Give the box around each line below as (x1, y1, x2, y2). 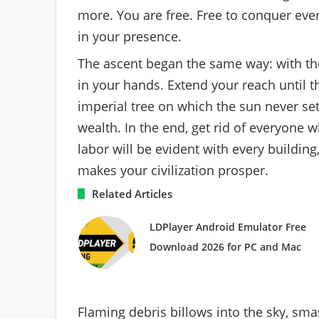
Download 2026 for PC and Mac (149, 239, 301, 253)
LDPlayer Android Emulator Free (149, 219, 306, 234)
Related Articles (92, 186, 172, 201)
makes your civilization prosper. (78, 161, 268, 179)
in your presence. (78, 27, 182, 45)
